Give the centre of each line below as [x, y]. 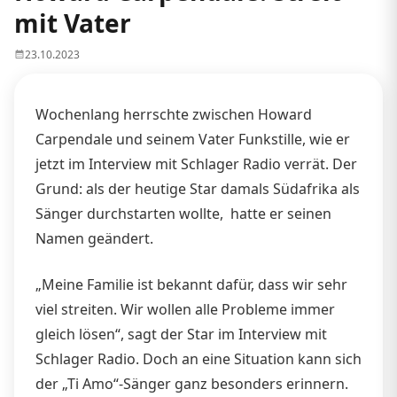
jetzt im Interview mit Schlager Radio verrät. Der [196, 163]
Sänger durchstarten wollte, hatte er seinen [183, 213]
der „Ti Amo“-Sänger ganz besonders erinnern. [192, 383]
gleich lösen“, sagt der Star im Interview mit [181, 334]
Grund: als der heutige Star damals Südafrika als [198, 188]
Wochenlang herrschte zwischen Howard [174, 114]
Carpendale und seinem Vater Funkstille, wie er [193, 139]
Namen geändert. [94, 238]
